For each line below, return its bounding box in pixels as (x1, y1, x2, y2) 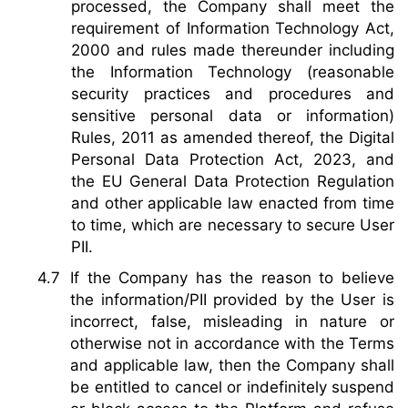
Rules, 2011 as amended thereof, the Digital (71, 127, 394, 147)
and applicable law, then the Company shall (70, 355, 394, 374)
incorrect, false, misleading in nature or (70, 311, 394, 331)
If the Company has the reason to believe (70, 268, 394, 287)
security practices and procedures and (71, 84, 394, 103)
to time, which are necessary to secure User (71, 215, 394, 234)
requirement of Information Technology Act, (71, 18, 394, 37)
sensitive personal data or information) (71, 106, 394, 125)
